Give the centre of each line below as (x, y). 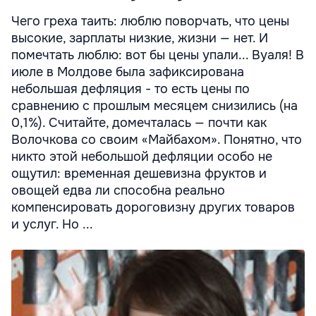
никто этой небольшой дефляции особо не (142, 157)
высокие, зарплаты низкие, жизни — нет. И (140, 38)
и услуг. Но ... (52, 224)
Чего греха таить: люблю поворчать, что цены (150, 21)
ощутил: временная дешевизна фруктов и (139, 174)
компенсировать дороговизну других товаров (153, 207)
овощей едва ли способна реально (118, 190)
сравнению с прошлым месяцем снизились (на (154, 106)
